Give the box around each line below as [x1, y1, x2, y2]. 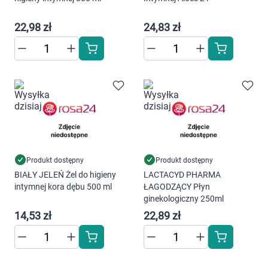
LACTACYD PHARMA [144, 170, 221, 179]
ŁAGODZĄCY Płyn [144, 182, 210, 191]
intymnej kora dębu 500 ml [14, 182, 112, 191]
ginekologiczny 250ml [144, 194, 224, 203]
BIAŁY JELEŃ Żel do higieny [14, 170, 116, 179]
